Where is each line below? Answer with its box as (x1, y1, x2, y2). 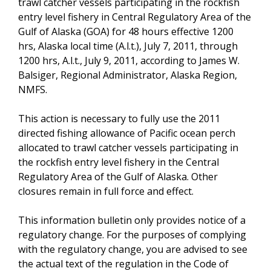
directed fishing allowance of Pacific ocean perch (18, 126, 235, 140)
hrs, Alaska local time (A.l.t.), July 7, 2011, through (18, 39, 238, 53)
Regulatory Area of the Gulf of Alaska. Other (18, 169, 218, 183)
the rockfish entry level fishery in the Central (18, 155, 219, 169)
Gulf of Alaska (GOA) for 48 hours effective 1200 (18, 24, 233, 38)
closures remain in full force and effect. (18, 184, 194, 198)
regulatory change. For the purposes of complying (18, 227, 246, 241)
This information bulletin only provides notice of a (18, 213, 246, 227)
